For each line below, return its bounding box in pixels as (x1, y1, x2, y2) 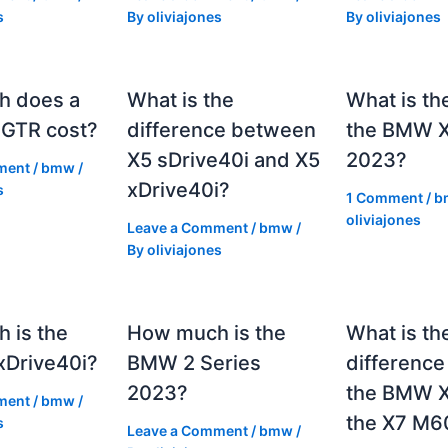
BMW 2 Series (127, 350, 262, 375)
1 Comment (345, 188, 423, 206)
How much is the (127, 320, 287, 345)
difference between (127, 117, 317, 142)
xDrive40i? (127, 177, 231, 202)
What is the (127, 87, 235, 112)
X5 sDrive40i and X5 (127, 147, 321, 172)
